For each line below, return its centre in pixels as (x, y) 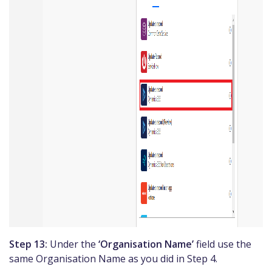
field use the (223, 244)
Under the (73, 244)
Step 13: (28, 244)
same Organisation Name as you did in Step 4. (113, 258)
